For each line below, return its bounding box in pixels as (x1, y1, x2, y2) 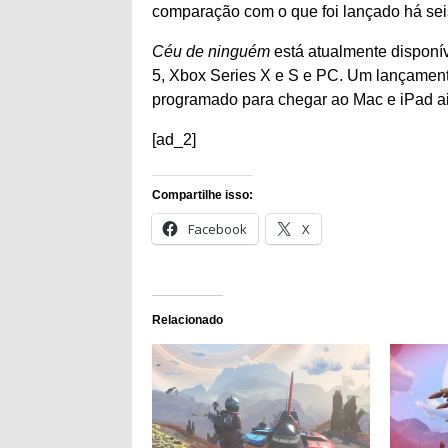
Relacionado (152, 313, 223, 327)
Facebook (188, 220, 247, 238)
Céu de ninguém (152, 43, 270, 60)
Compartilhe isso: (152, 188, 253, 202)
